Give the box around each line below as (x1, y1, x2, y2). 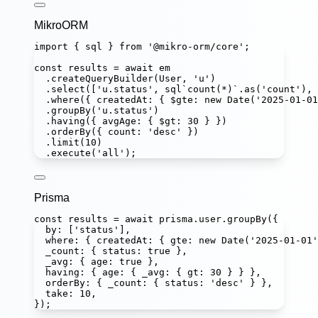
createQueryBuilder (51, 73, 153, 84)
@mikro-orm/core (153, 41, 238, 53)
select (51, 84, 85, 95)
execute (51, 148, 91, 159)
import (34, 41, 68, 53)
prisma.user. (153, 214, 227, 225)
